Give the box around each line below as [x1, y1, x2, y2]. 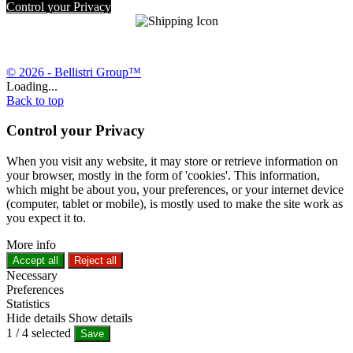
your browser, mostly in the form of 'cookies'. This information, [6, 169, 320, 182]
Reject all [74, 255, 117, 266]
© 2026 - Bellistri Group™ [6, 65, 141, 79]
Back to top [6, 93, 64, 107]
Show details [69, 311, 132, 325]
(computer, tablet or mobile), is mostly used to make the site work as [6, 197, 343, 210]
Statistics [6, 297, 50, 310]
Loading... [6, 79, 58, 93]
